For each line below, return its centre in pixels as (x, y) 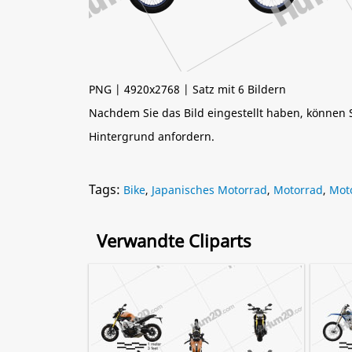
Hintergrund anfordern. (152, 136)
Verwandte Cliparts (174, 240)
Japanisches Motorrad (209, 190)
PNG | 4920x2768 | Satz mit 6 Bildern (187, 89)
